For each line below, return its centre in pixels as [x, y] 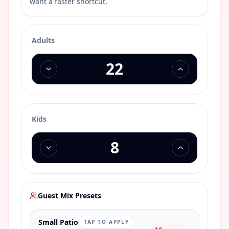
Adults [43, 40]
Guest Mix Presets [70, 196]
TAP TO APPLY [107, 222]
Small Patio [58, 222]
